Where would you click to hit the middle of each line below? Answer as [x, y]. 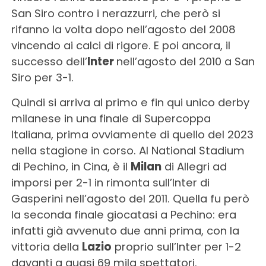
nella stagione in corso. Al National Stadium [128, 150]
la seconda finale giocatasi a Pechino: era [123, 214]
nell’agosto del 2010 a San [185, 61]
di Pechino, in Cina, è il [71, 166]
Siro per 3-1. [42, 77]
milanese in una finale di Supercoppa [111, 118]
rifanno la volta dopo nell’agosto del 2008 [123, 29]
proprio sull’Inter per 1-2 [176, 246]
